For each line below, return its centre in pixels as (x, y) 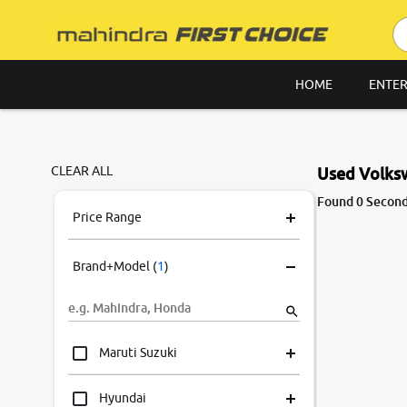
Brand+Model (111, 266)
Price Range (107, 217)
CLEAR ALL (82, 171)
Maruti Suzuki (139, 352)
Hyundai (123, 398)
